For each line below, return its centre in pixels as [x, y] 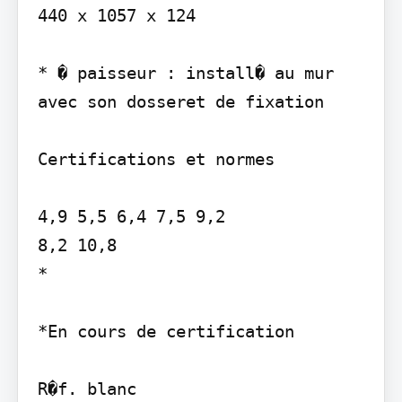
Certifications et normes [156, 159]
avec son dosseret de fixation [180, 102]
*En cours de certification [166, 332]
